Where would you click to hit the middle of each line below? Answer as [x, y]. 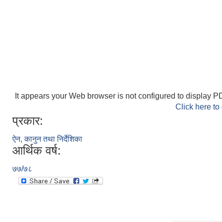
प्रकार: [28, 121]
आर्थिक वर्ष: [37, 151]
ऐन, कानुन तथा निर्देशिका [47, 139]
